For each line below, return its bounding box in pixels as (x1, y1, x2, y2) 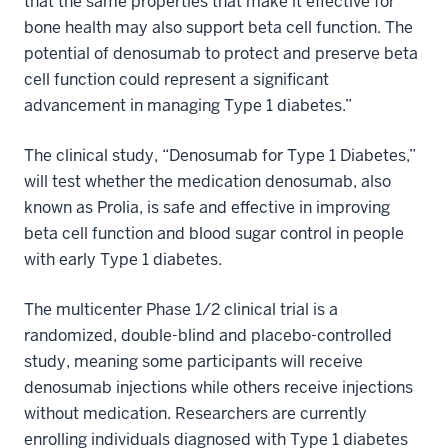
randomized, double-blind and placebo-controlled (24, 324, 392, 346)
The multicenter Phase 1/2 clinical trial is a (24, 298, 338, 320)
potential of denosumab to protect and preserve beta (24, 42, 418, 64)
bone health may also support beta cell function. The (24, 16, 413, 38)
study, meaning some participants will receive (24, 350, 363, 372)
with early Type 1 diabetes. (24, 248, 226, 270)
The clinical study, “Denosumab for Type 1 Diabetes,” (24, 144, 416, 166)
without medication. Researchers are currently (24, 402, 367, 424)
